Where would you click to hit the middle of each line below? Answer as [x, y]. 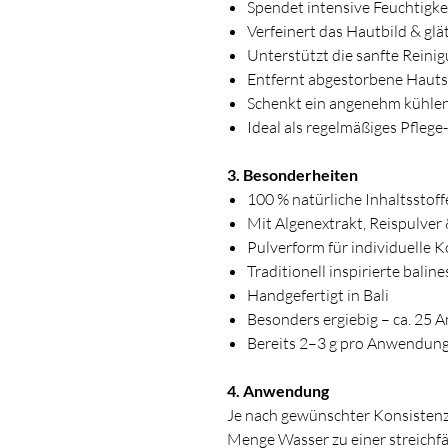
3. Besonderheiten [292, 175]
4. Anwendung [278, 391]
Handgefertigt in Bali [318, 295]
